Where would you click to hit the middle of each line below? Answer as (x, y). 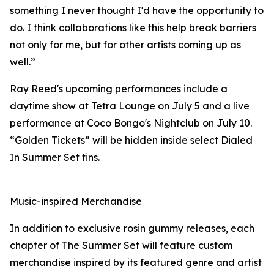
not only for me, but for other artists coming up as (125, 45)
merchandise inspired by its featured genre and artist (136, 263)
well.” (23, 62)
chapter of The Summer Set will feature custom (121, 246)
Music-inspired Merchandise (76, 202)
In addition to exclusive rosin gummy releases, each (132, 228)
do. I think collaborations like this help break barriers (133, 28)
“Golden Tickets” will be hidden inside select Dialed (131, 140)
